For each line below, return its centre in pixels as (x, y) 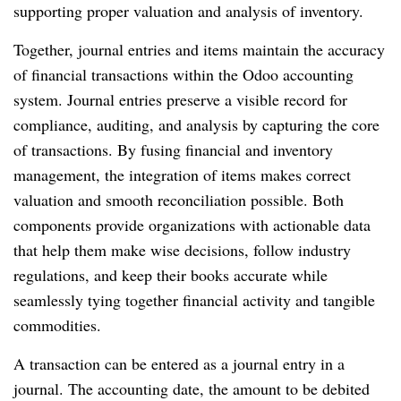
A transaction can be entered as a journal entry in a (179, 364)
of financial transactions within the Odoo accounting (183, 75)
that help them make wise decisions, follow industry (182, 250)
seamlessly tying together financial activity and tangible (194, 300)
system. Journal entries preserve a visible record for (180, 100)
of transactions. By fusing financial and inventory (173, 150)
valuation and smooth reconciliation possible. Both (179, 200)
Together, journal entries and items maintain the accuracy (199, 50)
